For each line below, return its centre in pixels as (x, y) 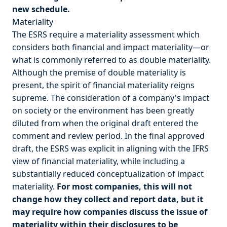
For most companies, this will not (124, 186)
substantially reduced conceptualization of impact (108, 174)
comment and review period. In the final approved (108, 136)
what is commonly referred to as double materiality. (111, 60)
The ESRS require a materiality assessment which (106, 34)
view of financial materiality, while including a (99, 161)
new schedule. (41, 9)
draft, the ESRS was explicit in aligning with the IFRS (110, 148)
